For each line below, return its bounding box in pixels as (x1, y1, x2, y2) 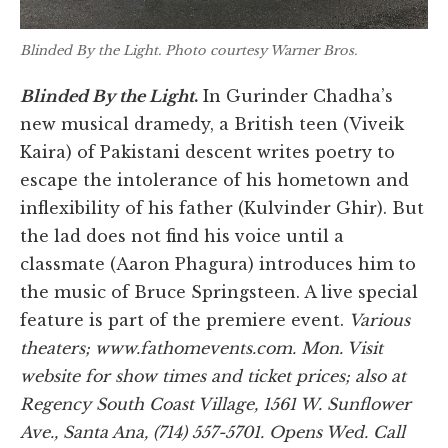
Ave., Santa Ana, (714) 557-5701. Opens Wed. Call (20, 421, 405, 442)
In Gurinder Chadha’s (198, 85, 393, 106)
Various (349, 309, 410, 330)
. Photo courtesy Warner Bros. (158, 42, 357, 60)
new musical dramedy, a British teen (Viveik (20, 113, 404, 134)
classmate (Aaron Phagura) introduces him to (20, 253, 416, 274)
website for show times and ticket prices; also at (20, 365, 406, 386)
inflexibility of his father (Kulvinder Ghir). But (20, 197, 424, 218)
